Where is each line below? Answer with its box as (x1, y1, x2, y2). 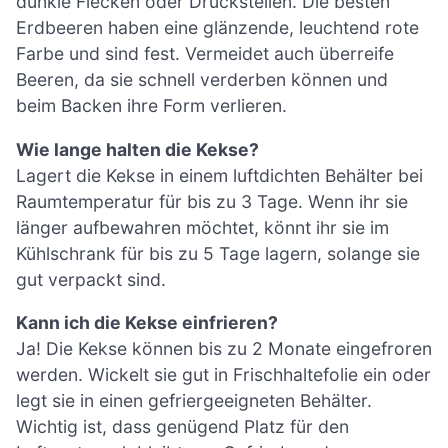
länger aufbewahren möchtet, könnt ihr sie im (16, 216, 389, 238)
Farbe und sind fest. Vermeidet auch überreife (16, 43, 394, 65)
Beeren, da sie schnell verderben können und (16, 69, 388, 91)
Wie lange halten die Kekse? (16, 138, 259, 160)
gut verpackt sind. (16, 268, 166, 290)
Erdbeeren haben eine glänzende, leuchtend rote (16, 17, 419, 39)
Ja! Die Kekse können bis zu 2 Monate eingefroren (16, 338, 432, 360)
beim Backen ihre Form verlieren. (16, 95, 287, 117)
